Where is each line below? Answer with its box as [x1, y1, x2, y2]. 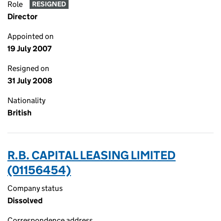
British [7, 108, 32, 117]
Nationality [7, 96, 45, 105]
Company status [7, 184, 63, 193]
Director [7, 12, 37, 21]
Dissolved [7, 196, 42, 205]
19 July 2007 [7, 44, 52, 53]
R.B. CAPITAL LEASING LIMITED [7, 148, 176, 162]
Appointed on [7, 32, 54, 41]
